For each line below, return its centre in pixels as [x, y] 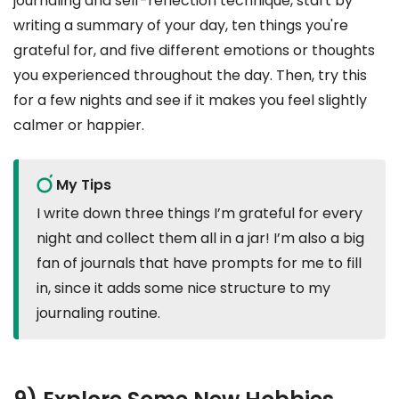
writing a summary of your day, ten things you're [181, 26]
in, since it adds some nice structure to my [183, 289]
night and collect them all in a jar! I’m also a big [200, 239]
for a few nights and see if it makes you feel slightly [190, 101]
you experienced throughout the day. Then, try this [190, 76]
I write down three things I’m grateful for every [199, 214]
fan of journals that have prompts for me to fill [199, 264]
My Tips [84, 185]
